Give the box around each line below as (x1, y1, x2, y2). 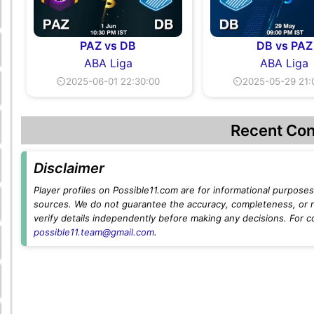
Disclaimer (34, 159, 104, 177)
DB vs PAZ (256, 38, 313, 53)
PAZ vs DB (80, 38, 136, 53)
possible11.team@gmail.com (34, 226, 154, 238)
